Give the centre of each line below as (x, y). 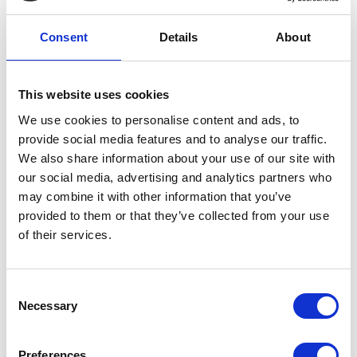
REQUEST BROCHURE (144, 68)
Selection (30, 308)
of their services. (65, 234)
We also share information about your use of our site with (177, 158)
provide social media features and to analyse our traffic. (173, 139)
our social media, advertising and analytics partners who (175, 177)
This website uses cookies (94, 94)
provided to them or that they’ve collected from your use (174, 215)
